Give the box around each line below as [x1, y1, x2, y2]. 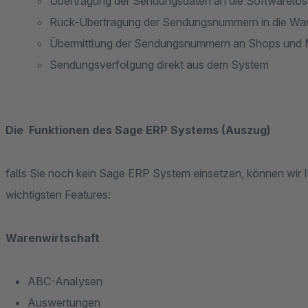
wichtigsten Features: [5, 188, 111, 201]
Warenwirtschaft [5, 231, 100, 245]
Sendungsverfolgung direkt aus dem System [49, 58, 269, 71]
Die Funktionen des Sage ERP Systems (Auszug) [5, 123, 271, 137]
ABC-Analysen [27, 274, 103, 288]
